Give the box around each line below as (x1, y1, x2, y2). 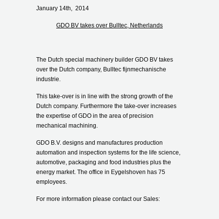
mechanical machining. (36, 122, 98, 129)
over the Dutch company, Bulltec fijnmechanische (36, 66, 166, 73)
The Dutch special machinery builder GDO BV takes (36, 56, 173, 63)
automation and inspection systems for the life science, (36, 149, 180, 156)
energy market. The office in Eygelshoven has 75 (36, 168, 165, 175)
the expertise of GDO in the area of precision (36, 112, 153, 119)
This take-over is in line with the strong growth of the (36, 92, 173, 100)
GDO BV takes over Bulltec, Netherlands (56, 22, 163, 29)
